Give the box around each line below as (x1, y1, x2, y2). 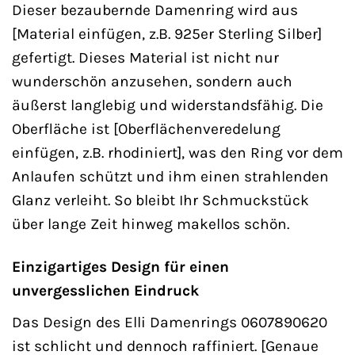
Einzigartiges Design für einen (12, 258, 229, 277)
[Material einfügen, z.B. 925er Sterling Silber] (12, 24, 322, 43)
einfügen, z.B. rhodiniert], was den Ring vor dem (12, 143, 343, 162)
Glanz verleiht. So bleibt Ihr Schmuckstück (12, 190, 309, 209)
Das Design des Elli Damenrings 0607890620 (12, 313, 327, 332)
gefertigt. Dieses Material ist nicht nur (12, 48, 279, 67)
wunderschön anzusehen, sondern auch (12, 71, 292, 90)
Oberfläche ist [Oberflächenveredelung (12, 119, 281, 138)
